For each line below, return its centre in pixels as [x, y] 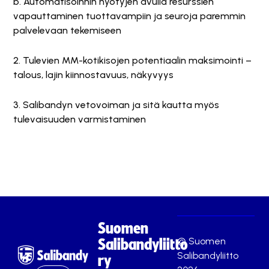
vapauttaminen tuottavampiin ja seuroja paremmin [129, 16]
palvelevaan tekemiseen [67, 30]
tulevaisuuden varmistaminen [80, 119]
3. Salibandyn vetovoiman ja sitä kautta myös [116, 105]
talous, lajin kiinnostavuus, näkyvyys [93, 75]
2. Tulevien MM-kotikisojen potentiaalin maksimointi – [132, 60]
